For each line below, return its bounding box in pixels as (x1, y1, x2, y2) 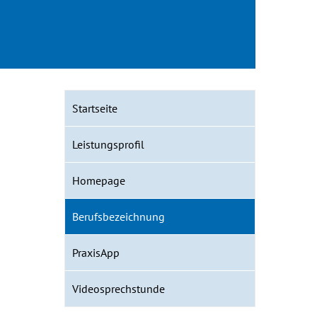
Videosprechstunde (72, 282, 165, 296)
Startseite (72, 101, 117, 115)
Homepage (72, 173, 125, 188)
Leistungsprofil (72, 137, 144, 151)
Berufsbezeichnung (72, 209, 165, 224)
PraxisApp (72, 246, 120, 260)
